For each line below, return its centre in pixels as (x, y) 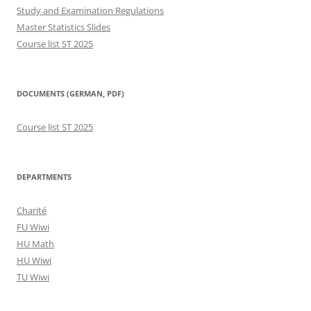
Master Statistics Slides (64, 27)
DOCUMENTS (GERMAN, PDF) (70, 93)
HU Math (35, 243)
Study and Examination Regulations (90, 10)
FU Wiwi (33, 227)
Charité (32, 210)
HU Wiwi (34, 260)
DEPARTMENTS (44, 176)
